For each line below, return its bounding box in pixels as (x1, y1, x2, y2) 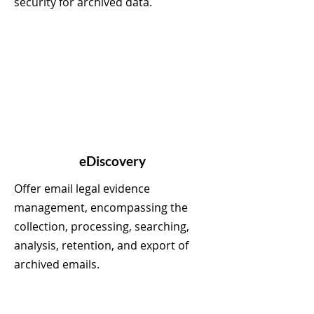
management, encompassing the (14, 200, 188, 215)
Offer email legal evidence (14, 181, 150, 196)
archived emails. (14, 257, 100, 272)
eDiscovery (78, 153, 146, 169)
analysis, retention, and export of (14, 238, 189, 253)
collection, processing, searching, (14, 219, 189, 234)
